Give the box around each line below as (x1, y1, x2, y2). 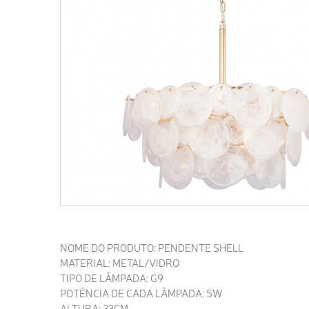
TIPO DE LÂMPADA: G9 (60, 270, 163, 286)
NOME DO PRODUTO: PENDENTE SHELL (60, 240, 243, 255)
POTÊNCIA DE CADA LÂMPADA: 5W (60, 286, 223, 301)
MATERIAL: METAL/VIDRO (60, 255, 181, 270)
